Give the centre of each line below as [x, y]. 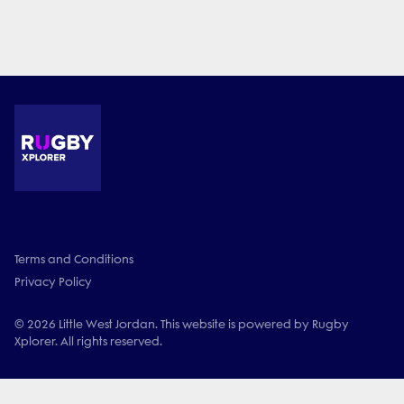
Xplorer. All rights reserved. [88, 341]
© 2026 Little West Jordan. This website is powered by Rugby [182, 324]
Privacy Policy [53, 282]
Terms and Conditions [74, 259]
